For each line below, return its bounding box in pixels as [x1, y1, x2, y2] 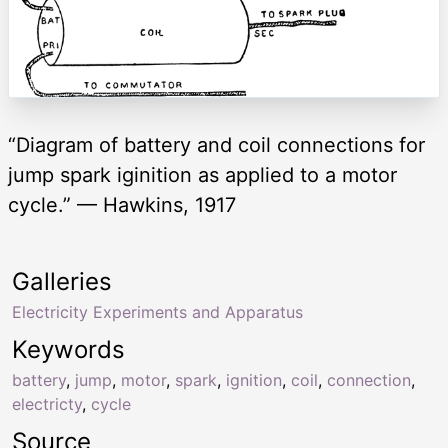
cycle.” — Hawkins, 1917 [8, 193, 236, 218]
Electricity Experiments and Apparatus [12, 302, 303, 323]
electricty [12, 394, 82, 415]
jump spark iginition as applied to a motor [8, 163, 397, 188]
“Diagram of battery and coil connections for [8, 133, 425, 158]
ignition [226, 370, 282, 391]
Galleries [12, 267, 112, 297]
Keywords [12, 335, 125, 365]
